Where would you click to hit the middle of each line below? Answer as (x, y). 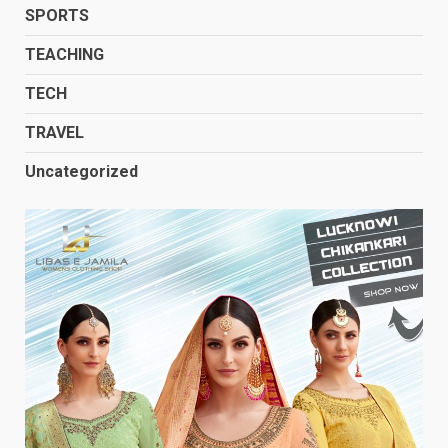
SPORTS (57, 15)
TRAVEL (54, 132)
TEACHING (64, 54)
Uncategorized (81, 171)
